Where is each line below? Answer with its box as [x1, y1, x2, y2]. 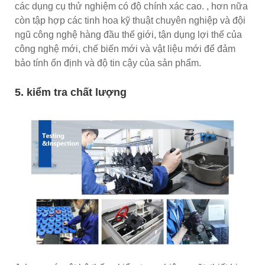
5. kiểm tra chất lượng [15, 86, 127, 98]
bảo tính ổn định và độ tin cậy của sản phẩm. [15, 57, 201, 68]
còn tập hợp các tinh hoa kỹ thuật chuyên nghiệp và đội [15, 15, 245, 25]
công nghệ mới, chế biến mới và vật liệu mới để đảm [15, 43, 235, 54]
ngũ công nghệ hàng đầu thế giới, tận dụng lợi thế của [15, 29, 242, 40]
